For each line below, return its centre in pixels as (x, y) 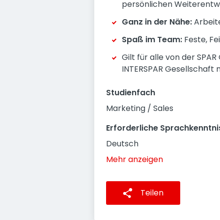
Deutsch (122, 144)
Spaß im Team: (152, 40)
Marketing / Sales (140, 108)
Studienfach (131, 93)
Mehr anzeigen (135, 159)
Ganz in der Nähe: (157, 22)
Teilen (152, 193)
